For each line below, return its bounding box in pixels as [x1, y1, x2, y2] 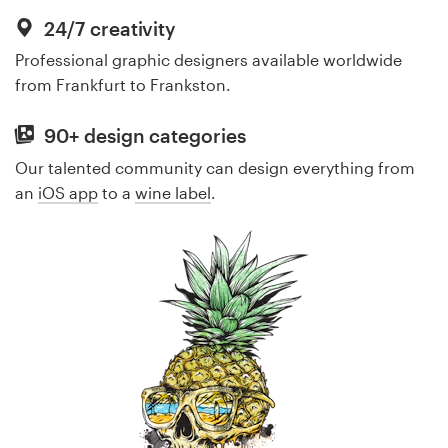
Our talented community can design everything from [15, 157, 415, 177]
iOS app [38, 182, 98, 202]
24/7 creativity [39, 16, 177, 40]
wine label [135, 182, 211, 202]
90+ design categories [39, 123, 246, 147]
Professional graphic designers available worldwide [15, 50, 402, 70]
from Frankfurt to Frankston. [15, 75, 231, 95]
